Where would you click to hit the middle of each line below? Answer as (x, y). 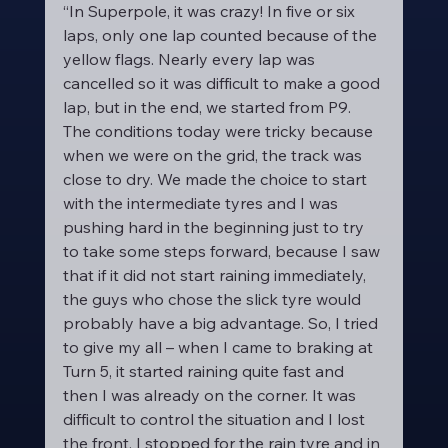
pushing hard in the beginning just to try (215, 227)
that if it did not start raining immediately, (216, 275)
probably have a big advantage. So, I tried (222, 323)
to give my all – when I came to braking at (219, 347)
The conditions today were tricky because (219, 131)
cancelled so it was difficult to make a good (223, 83)
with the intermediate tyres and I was (202, 203)
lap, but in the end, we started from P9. (208, 107)
